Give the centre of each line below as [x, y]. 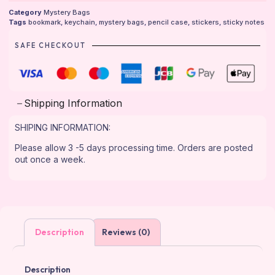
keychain [80, 22]
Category [25, 12]
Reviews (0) [126, 232]
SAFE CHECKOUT [50, 45]
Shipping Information [73, 103]
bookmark [45, 22]
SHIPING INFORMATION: [64, 127]
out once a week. [50, 160]
